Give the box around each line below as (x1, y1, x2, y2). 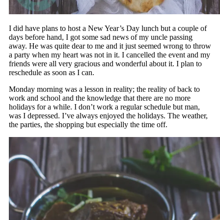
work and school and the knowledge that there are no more (8, 94, 191, 103)
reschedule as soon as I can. (8, 68, 94, 77)
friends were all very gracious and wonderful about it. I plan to (8, 59, 202, 68)
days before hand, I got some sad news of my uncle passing (8, 33, 192, 42)
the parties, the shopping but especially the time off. (8, 120, 169, 129)
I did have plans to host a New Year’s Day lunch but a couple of (8, 24, 207, 33)
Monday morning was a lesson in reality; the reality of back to (8, 85, 200, 94)
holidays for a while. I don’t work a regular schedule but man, (8, 103, 200, 111)
